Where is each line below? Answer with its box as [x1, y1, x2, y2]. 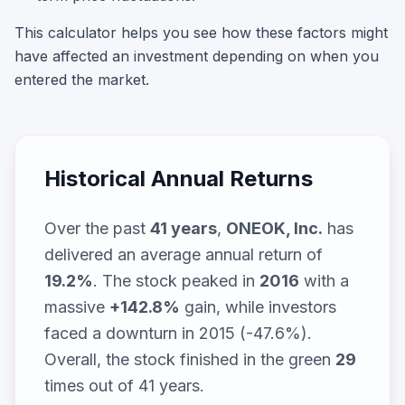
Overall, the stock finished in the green [44, 350, 335, 369]
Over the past [44, 219, 150, 238]
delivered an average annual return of [44, 245, 323, 264]
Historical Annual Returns [44, 165, 313, 192]
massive [44, 297, 109, 316]
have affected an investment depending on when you [14, 47, 379, 65]
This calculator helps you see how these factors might [14, 24, 388, 42]
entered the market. [14, 71, 149, 89]
